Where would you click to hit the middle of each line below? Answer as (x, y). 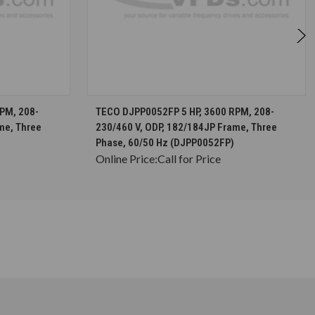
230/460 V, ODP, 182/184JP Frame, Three (186, 127)
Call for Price (189, 158)
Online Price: (127, 158)
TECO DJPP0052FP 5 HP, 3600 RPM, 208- (185, 111)
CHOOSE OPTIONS (204, 105)
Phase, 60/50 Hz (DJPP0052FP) (165, 142)
